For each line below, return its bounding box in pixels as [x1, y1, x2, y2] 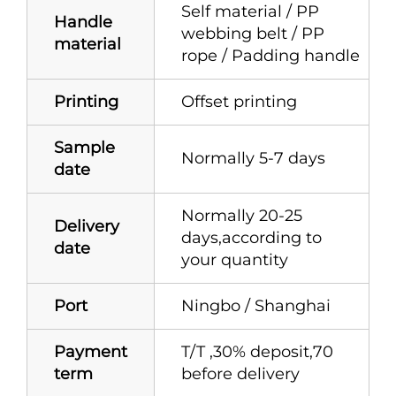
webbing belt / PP [181, 23, 324, 43]
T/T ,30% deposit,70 [181, 341, 333, 362]
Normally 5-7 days [181, 148, 325, 168]
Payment [54, 341, 127, 362]
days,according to [181, 227, 322, 247]
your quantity [181, 249, 288, 270]
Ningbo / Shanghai [181, 295, 331, 316]
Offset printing [181, 91, 297, 111]
